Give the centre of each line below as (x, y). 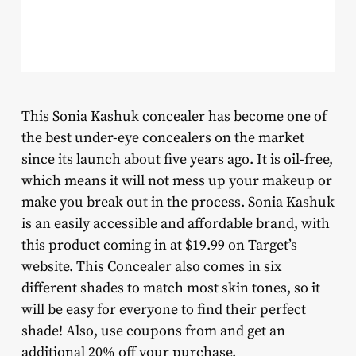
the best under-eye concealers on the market (163, 137)
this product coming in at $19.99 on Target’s (159, 245)
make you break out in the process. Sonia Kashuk (178, 202)
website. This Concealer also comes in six (151, 266)
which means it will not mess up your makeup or (176, 180)
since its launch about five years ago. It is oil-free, (177, 159)
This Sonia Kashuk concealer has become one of (174, 116)
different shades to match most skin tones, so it (170, 288)
